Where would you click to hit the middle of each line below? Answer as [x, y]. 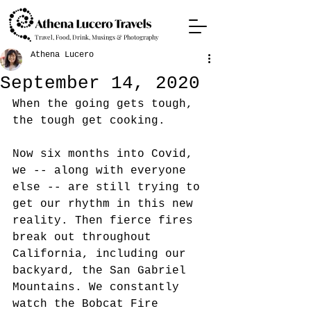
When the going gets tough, [106, 104]
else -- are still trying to [110, 187]
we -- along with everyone [103, 171]
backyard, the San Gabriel [103, 271]
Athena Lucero [62, 55]
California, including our [103, 254]
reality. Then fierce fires [106, 221]
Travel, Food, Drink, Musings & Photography [97, 37]
